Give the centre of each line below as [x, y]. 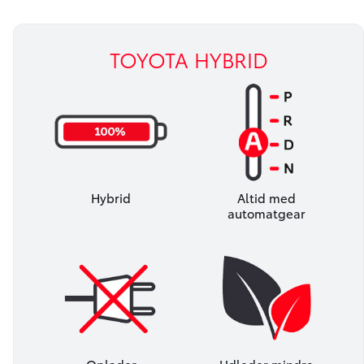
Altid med [266, 198]
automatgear [266, 213]
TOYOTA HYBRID [188, 59]
